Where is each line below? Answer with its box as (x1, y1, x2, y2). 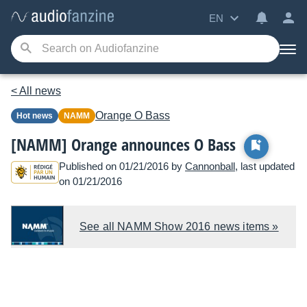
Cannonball (185, 160, 235, 172)
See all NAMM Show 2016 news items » (79, 221, 279, 232)
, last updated (235, 160, 295, 172)
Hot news (23, 111, 53, 121)
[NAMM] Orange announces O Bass (11, 133, 236, 156)
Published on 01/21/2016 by (59, 160, 185, 172)
